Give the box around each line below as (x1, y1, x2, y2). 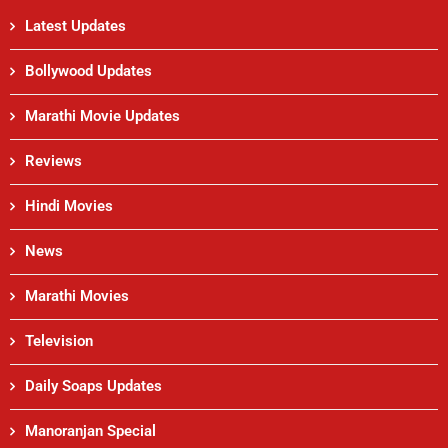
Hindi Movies (25, 197, 113, 215)
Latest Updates (25, 17, 126, 35)
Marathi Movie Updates (25, 107, 180, 125)
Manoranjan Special (25, 422, 156, 440)
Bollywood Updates (25, 62, 152, 80)
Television (25, 332, 93, 350)
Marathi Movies (25, 287, 129, 305)
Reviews (25, 152, 82, 170)
